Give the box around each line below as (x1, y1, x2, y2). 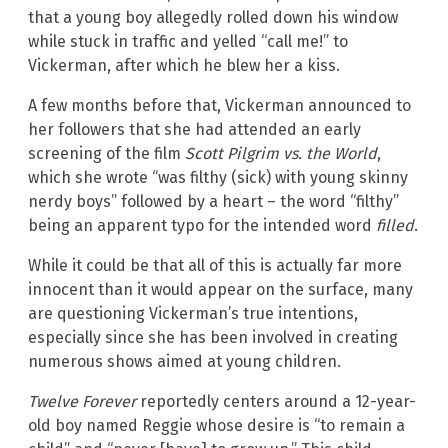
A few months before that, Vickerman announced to (28, 96, 411, 116)
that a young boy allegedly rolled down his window (28, 8, 398, 28)
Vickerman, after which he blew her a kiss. (28, 56, 340, 76)
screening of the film (28, 144, 185, 164)
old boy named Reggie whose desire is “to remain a (28, 416, 405, 436)
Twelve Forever (28, 392, 136, 412)
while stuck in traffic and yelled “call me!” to (28, 32, 348, 52)
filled (376, 216, 414, 236)
